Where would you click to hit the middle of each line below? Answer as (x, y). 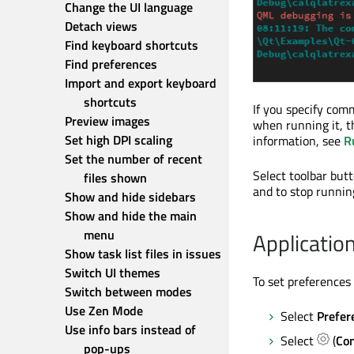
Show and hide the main (131, 216)
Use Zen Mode (104, 311)
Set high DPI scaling (119, 140)
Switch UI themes (113, 273)
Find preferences (111, 64)
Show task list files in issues (143, 254)
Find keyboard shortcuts (132, 45)
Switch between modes (128, 292)
